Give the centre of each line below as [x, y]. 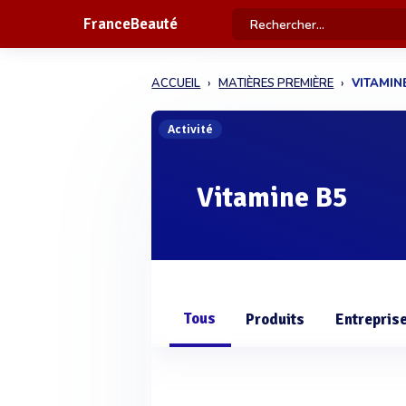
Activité [191, 129]
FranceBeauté [130, 24]
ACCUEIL [176, 83]
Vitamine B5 [273, 198]
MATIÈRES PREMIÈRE [276, 83]
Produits [275, 319]
